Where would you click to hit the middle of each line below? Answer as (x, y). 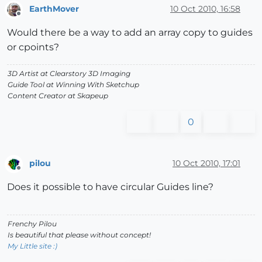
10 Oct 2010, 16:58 (205, 8)
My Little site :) (32, 246)
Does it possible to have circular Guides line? (110, 187)
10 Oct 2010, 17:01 (206, 163)
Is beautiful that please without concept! (79, 235)
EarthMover (54, 8)
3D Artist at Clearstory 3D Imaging (69, 73)
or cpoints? (33, 47)
